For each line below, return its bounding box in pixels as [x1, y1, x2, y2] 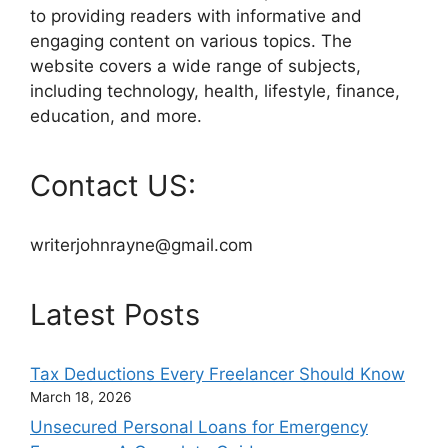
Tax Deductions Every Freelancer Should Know [30, 363, 405, 384]
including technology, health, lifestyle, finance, [30, 80, 400, 101]
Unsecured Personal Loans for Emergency [30, 417, 368, 438]
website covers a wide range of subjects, [30, 55, 361, 76]
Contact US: [30, 167, 196, 203]
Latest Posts [30, 296, 200, 332]
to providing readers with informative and [30, 5, 362, 26]
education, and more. [30, 105, 207, 126]
